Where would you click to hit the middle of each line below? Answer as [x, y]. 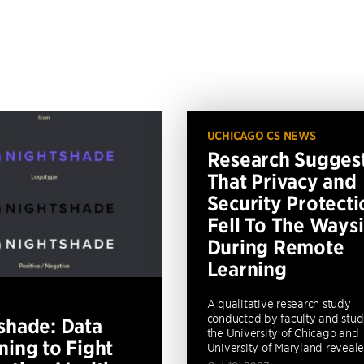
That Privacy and [282, 181]
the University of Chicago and [283, 333]
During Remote [275, 247]
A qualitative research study [279, 303]
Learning [247, 269]
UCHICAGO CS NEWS [261, 136]
